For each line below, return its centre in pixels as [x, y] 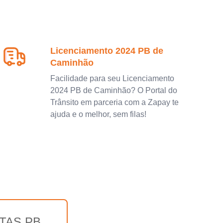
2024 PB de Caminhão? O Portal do [114, 90]
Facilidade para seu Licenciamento [112, 78]
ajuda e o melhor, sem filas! [99, 114]
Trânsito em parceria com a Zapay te [115, 102]
